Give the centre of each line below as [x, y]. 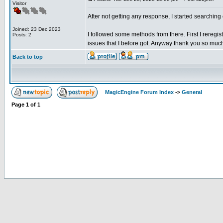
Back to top [28, 57]
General [192, 92]
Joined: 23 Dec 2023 [37, 29]
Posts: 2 [22, 35]
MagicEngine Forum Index [139, 92]
